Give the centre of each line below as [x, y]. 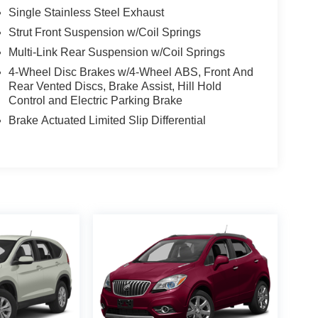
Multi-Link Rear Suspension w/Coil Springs [116, 52]
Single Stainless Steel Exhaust [86, 12]
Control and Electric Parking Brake [95, 100]
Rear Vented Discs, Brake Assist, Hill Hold [115, 86]
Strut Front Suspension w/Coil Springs [104, 32]
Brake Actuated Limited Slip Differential [107, 120]
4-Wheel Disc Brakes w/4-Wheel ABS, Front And [131, 72]
